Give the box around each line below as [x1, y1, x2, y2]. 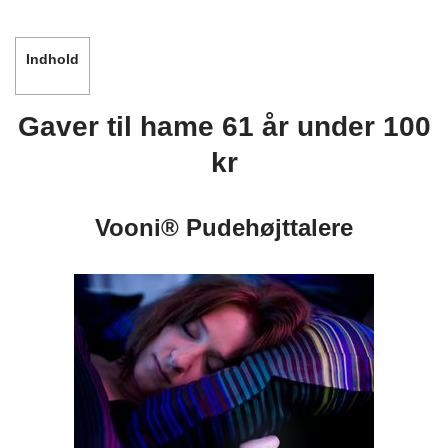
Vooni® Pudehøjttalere [95, 213, 353, 241]
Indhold [26, 50, 79, 67]
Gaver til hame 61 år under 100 [17, 110, 431, 142]
